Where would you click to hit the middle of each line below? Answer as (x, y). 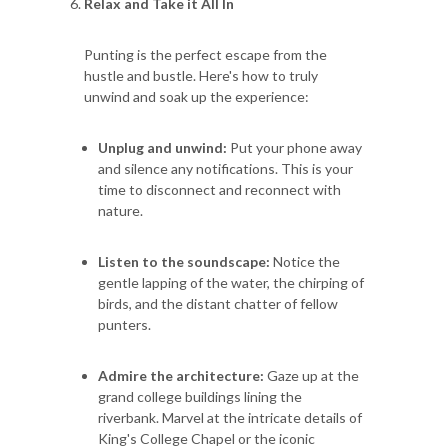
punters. (124, 324)
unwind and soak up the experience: (196, 96)
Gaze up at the (311, 375)
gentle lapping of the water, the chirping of (231, 282)
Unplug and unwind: (162, 147)
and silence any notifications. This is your (225, 168)
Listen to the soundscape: (184, 261)
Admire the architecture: (181, 375)
